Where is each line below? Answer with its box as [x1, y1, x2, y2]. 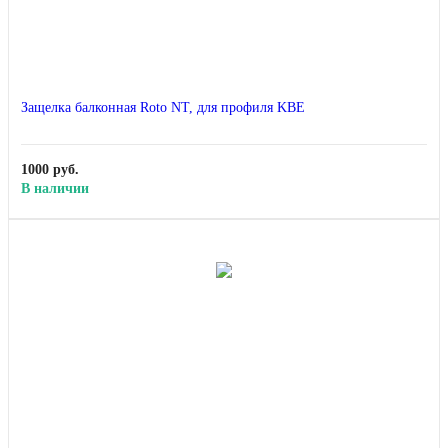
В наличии [21, 181, 89, 197]
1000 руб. [21, 162, 79, 178]
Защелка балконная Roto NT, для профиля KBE [21, 100, 305, 116]
